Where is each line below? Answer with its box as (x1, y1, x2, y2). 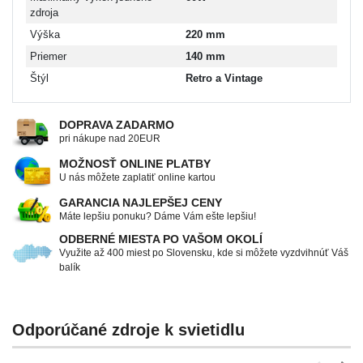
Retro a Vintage (185, 71, 263, 84)
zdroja (29, 6, 58, 19)
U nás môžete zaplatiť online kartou (59, 171, 216, 183)
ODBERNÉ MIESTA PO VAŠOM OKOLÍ (59, 232, 263, 246)
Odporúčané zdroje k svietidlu (12, 320, 245, 339)
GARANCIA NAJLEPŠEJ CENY (59, 195, 222, 209)
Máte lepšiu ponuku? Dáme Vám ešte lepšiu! (59, 210, 256, 222)
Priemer (29, 49, 66, 62)
